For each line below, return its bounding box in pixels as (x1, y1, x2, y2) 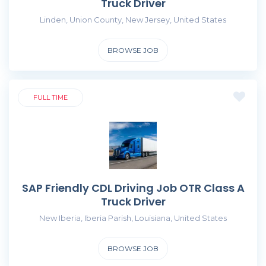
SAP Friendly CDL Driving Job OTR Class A (21, 180, 245, 195)
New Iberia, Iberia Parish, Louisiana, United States (39, 213, 227, 223)
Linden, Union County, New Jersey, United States (40, 14, 226, 24)
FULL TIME (33, 93, 68, 102)
